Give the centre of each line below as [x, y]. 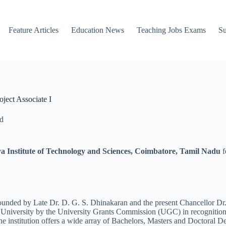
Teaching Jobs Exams [172, 30]
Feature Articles [34, 30]
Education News [98, 30]
